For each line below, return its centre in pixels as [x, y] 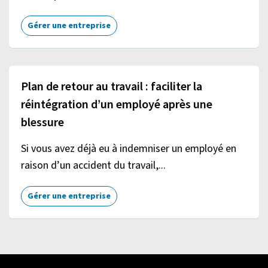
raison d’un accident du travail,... [93, 165]
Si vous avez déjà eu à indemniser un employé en [129, 148]
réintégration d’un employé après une [117, 104]
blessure [42, 122]
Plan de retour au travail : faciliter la [112, 86]
